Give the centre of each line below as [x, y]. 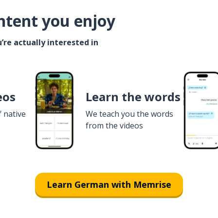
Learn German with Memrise [109, 184]
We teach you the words [129, 114]
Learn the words [133, 97]
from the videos [114, 126]
